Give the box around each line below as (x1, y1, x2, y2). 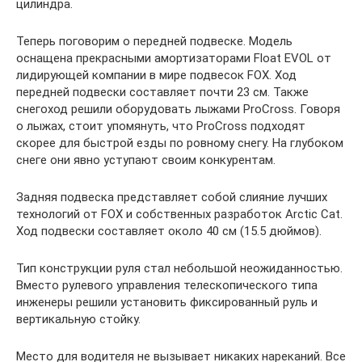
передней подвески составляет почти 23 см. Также (16, 84, 309, 99)
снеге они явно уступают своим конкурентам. (16, 152, 276, 167)
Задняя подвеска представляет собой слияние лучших (16, 189, 327, 204)
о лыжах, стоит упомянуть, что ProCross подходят (16, 118, 305, 133)
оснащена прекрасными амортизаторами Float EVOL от (16, 50, 331, 65)
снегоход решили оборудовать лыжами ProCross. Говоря (16, 101, 340, 116)
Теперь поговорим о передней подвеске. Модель (16, 33, 293, 48)
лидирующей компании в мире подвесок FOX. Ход (16, 67, 297, 82)
